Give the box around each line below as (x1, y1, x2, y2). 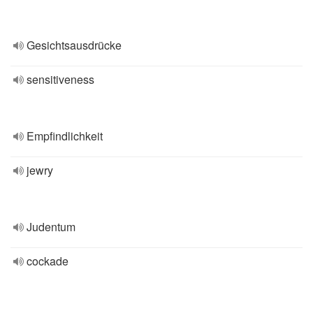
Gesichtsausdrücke (27, 37, 122, 53)
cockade (27, 253, 68, 269)
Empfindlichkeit (27, 128, 103, 144)
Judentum (27, 219, 75, 235)
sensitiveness (27, 71, 94, 87)
